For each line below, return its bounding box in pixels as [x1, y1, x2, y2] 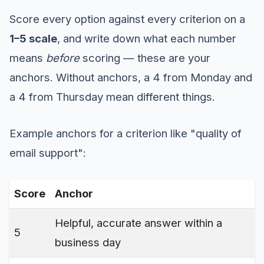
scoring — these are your [80, 51, 210, 64]
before [46, 51, 80, 64]
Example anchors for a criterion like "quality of [9, 126, 242, 140]
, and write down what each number [57, 31, 236, 45]
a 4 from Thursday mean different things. [9, 90, 215, 103]
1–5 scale [9, 31, 57, 45]
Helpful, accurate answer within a [55, 216, 222, 230]
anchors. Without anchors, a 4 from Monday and [9, 70, 252, 84]
